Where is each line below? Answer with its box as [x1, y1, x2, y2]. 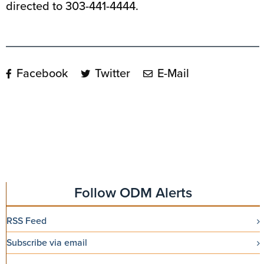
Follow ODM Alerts [74, 182, 193, 203]
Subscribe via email [6, 236, 87, 249]
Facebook [14, 64, 68, 82]
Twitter [92, 64, 130, 82]
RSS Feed [6, 214, 47, 227]
